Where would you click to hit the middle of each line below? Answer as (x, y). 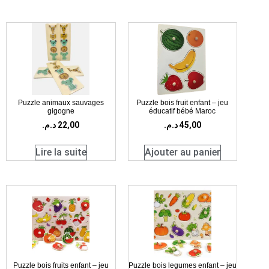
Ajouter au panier (182, 153)
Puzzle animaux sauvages (61, 103)
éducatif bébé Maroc (183, 111)
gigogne (61, 111)
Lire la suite (61, 153)
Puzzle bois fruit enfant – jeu (183, 103)
